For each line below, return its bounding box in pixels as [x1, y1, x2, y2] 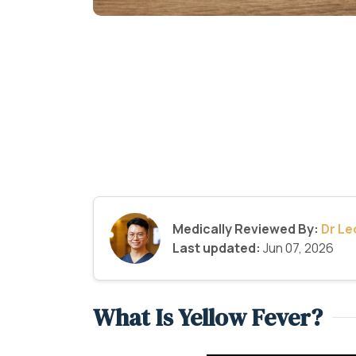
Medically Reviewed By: [172, 220, 319, 238]
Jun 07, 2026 [261, 239, 334, 257]
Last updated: [172, 239, 261, 257]
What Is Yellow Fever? [93, 301, 323, 334]
